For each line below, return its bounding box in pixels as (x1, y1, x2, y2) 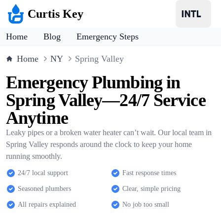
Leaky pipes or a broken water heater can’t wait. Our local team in (6, 128, 212, 137)
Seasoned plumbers (18, 185, 71, 192)
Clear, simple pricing (122, 185, 181, 192)
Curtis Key (28, 7, 83, 20)
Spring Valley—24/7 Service (6, 90, 206, 110)
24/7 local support (18, 169, 68, 177)
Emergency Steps (76, 32, 139, 41)
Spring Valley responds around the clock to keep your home (6, 140, 192, 148)
